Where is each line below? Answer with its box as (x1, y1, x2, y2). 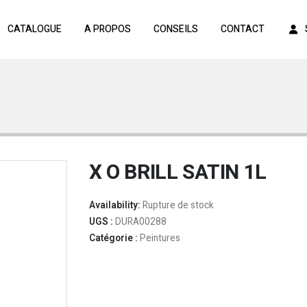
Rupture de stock (142, 199, 214, 212)
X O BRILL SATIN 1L (88, 158, 267, 188)
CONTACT (220, 22, 265, 36)
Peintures (139, 232, 180, 245)
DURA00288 (114, 215, 167, 229)
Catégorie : (88, 232, 140, 245)
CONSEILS (153, 22, 198, 36)
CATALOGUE (7, 22, 62, 36)
